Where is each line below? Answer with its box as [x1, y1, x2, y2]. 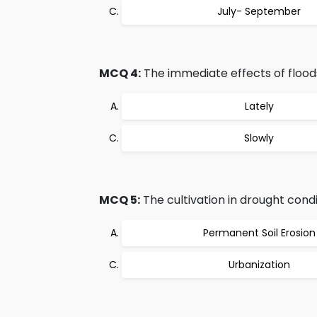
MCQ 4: [99, 65, 141, 81]
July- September [217, 4, 301, 18]
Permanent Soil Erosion [202, 226, 316, 240]
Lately [244, 99, 274, 113]
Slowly [244, 131, 274, 145]
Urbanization [228, 258, 290, 272]
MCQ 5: [99, 192, 140, 208]
